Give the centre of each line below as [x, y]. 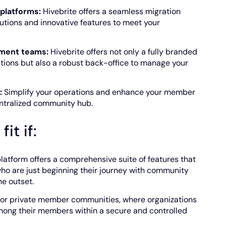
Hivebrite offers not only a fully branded [123, 52]
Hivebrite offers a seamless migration [110, 12]
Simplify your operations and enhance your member [98, 92]
